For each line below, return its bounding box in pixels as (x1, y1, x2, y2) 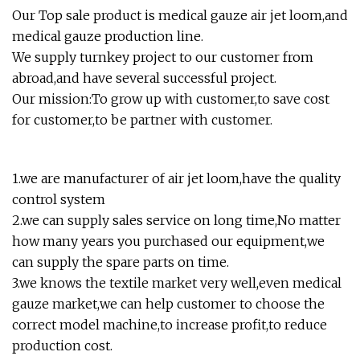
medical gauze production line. (12, 28, 203, 44)
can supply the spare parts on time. (12, 254, 229, 270)
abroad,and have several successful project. (12, 70, 276, 86)
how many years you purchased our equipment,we (12, 233, 325, 249)
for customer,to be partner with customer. (12, 112, 272, 128)
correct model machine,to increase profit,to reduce (12, 317, 327, 333)
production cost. (12, 337, 112, 354)
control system (12, 191, 105, 207)
